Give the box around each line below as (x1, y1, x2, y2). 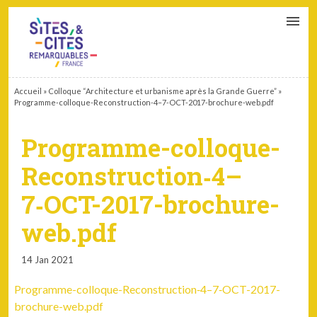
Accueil (14, 86, 42, 96)
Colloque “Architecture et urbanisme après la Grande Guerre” (48, 86, 277, 96)
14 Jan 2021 (21, 254, 74, 265)
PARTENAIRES (148, 10, 201, 19)
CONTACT (91, 10, 132, 19)
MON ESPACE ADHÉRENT (91, 27, 188, 36)
